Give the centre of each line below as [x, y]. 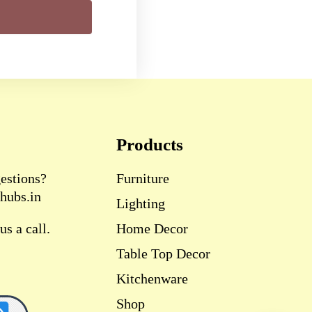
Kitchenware [152, 279]
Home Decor [152, 229]
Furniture [142, 179]
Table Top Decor [163, 254]
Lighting [140, 204]
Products [149, 145]
